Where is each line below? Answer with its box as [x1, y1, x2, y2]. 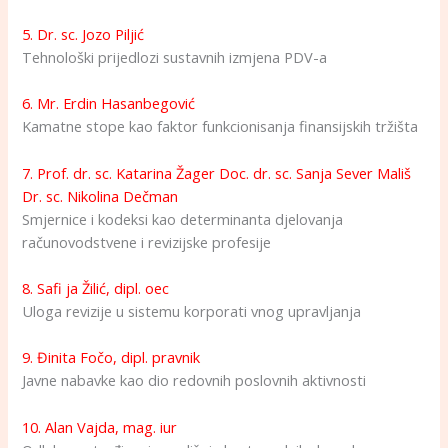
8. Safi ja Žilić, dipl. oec [22, 278, 170, 299]
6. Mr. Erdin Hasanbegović [22, 93, 196, 114]
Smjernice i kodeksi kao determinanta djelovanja [22, 208, 344, 229]
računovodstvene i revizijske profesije [22, 231, 272, 252]
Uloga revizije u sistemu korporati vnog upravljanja [22, 301, 362, 322]
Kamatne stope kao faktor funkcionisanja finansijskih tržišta [22, 116, 419, 137]
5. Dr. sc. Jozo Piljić [22, 24, 145, 45]
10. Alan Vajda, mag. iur [22, 416, 178, 437]
